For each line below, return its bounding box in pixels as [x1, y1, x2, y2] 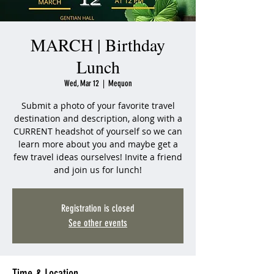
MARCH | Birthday [31, 33, 165, 56]
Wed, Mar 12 [64, 78, 99, 89]
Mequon [108, 78, 132, 89]
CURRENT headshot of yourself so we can [13, 125, 182, 137]
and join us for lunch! [54, 164, 142, 176]
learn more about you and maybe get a [18, 138, 178, 150]
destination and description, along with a [13, 113, 182, 124]
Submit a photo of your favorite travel [21, 100, 175, 111]
